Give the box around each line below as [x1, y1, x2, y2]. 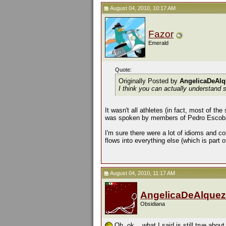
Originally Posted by [119, 77, 180, 85]
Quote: [115, 67, 132, 73]
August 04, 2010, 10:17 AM [109, 5, 176, 11]
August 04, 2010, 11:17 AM [109, 170, 175, 176]
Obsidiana [140, 201, 165, 207]
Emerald [148, 40, 168, 46]
